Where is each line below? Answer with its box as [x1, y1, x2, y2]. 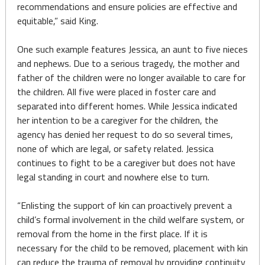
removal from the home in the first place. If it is [17, 227, 208, 241]
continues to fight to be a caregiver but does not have [17, 156, 235, 170]
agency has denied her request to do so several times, [17, 127, 233, 141]
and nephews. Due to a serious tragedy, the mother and [17, 56, 240, 70]
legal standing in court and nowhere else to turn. [17, 170, 209, 184]
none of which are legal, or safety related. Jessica [17, 141, 214, 156]
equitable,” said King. [17, 14, 101, 28]
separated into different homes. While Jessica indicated [17, 99, 237, 113]
